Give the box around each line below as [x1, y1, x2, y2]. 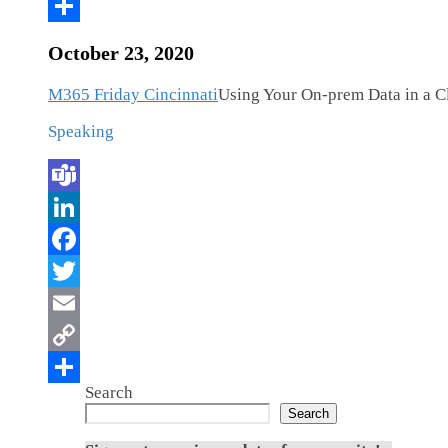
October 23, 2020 [48, 42, 194, 65]
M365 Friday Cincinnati [48, 85, 218, 105]
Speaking [48, 122, 114, 142]
